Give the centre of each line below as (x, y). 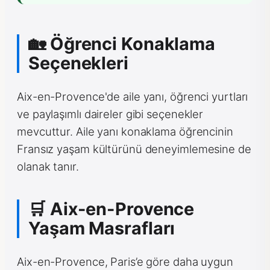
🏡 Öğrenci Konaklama (122, 44)
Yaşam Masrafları (102, 228)
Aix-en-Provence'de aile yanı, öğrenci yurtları (133, 97)
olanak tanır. (48, 167)
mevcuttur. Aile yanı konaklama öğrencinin (125, 132)
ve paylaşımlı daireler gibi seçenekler (110, 114)
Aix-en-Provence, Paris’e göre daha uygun (125, 262)
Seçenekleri (78, 63)
